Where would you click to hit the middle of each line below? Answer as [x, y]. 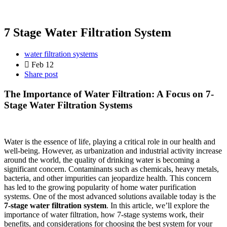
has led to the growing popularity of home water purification [100, 187]
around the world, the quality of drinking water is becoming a [102, 160]
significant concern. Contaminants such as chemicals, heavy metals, [111, 169]
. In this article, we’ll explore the [158, 206]
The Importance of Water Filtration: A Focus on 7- [109, 94]
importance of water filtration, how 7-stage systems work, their [104, 215]
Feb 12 [43, 64]
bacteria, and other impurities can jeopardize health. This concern [108, 178]
